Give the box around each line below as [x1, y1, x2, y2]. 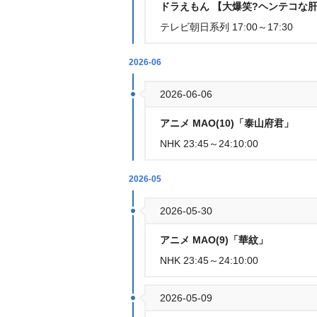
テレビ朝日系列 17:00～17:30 [160, 21, 293, 33]
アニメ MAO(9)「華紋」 [160, 234, 268, 246]
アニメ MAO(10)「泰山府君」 [160, 117, 294, 129]
